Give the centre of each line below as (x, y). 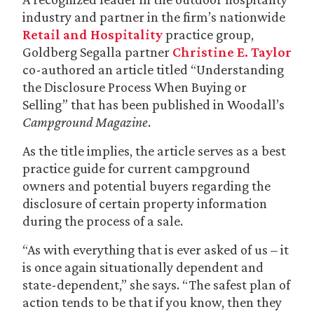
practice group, (208, 34)
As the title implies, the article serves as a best (154, 151)
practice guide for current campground (136, 168)
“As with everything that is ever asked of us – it (156, 250)
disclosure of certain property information (145, 203)
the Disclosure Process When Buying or (135, 87)
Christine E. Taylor (232, 52)
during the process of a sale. (103, 221)
